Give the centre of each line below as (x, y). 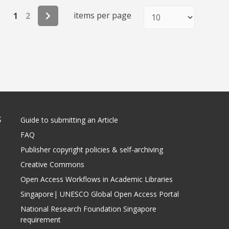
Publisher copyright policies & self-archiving (92, 150)
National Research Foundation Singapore (89, 209)
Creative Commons (53, 165)
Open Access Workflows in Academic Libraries (97, 179)
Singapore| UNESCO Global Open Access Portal (100, 194)
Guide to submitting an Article (70, 120)
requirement (41, 220)
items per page (102, 16)
